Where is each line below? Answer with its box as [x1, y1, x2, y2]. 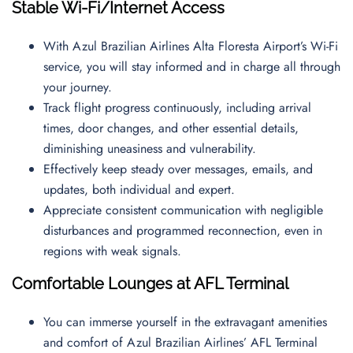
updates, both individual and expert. [43, 180, 239, 199]
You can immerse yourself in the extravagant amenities [43, 313, 327, 331]
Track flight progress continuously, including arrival [43, 98, 311, 117]
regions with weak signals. [43, 242, 189, 260]
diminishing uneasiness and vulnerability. [43, 139, 264, 158]
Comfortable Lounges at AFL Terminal [12, 274, 288, 293]
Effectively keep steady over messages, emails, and [43, 160, 313, 178]
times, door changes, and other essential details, [43, 119, 299, 137]
